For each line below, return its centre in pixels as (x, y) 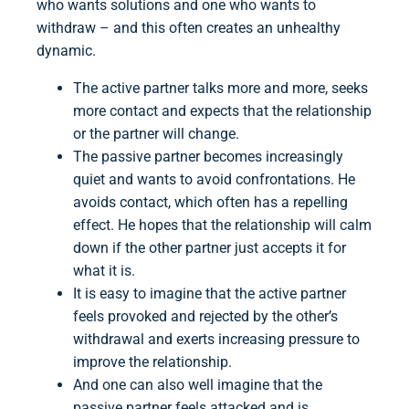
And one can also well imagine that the (198, 385)
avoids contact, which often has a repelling (210, 203)
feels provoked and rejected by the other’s (205, 317)
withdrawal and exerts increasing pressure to (216, 340)
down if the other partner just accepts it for (210, 248)
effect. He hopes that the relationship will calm (222, 225)
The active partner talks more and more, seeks (220, 89)
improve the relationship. (152, 362)
